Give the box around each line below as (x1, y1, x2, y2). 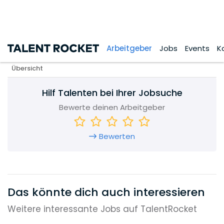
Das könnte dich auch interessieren (7, 101, 205, 117)
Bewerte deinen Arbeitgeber (59, 18, 165, 29)
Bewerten (99, 47, 135, 58)
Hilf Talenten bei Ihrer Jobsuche (41, 3, 182, 15)
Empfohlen (12, 149, 45, 158)
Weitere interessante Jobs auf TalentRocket (7, 119, 197, 131)
